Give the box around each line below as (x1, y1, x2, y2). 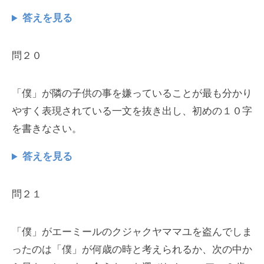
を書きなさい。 (12, 123, 82, 135)
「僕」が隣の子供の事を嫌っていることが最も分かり (12, 88, 252, 100)
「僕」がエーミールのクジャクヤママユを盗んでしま (12, 226, 252, 238)
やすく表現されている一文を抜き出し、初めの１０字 (12, 105, 252, 117)
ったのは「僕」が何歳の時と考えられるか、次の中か (12, 244, 252, 256)
